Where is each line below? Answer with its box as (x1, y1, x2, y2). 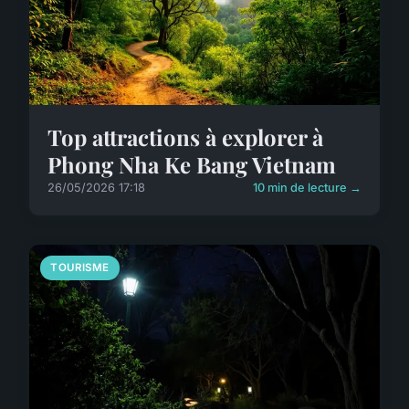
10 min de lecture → (253, 180, 362, 194)
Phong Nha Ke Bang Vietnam (47, 149, 336, 179)
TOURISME (50, 260, 110, 274)
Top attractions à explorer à (47, 121, 323, 152)
